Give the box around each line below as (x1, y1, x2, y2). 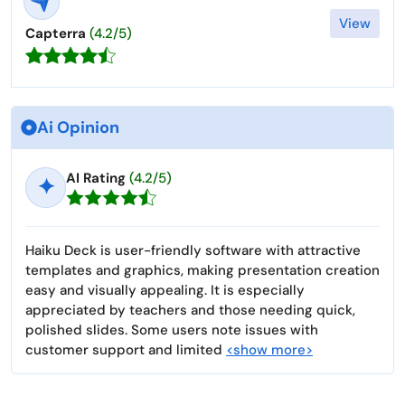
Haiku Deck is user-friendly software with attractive (25, 240, 361, 259)
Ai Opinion (37, 116, 119, 138)
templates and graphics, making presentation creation (25, 260, 380, 279)
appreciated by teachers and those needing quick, (25, 300, 355, 319)
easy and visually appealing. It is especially (25, 280, 305, 299)
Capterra (25, 24, 86, 42)
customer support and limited (25, 340, 226, 359)
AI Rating (66, 169, 126, 187)
